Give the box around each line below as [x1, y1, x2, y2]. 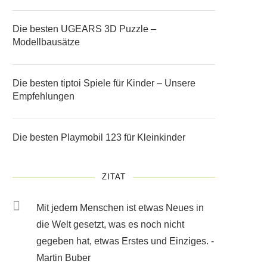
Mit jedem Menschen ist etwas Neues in [36, 203, 204, 213]
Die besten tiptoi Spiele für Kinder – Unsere [13, 78, 195, 88]
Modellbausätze [13, 37, 80, 47]
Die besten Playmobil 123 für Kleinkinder [13, 132, 185, 142]
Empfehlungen [13, 91, 74, 101]
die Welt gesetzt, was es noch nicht [36, 219, 184, 229]
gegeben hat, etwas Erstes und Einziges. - [36, 236, 214, 246]
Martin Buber [36, 253, 91, 263]
